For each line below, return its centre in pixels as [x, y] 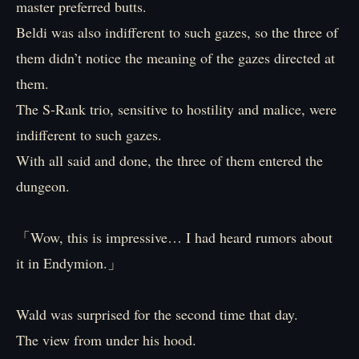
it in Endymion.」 [69, 263]
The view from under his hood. [106, 340]
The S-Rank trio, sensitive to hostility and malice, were [176, 109]
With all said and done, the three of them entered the [169, 160]
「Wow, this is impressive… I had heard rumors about [174, 237]
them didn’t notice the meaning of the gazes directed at [175, 58]
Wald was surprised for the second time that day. [157, 314]
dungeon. [43, 186]
